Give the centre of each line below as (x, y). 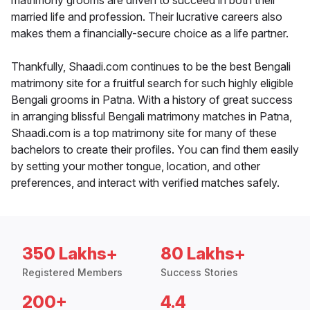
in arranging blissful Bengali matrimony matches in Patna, (152, 117)
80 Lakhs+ (203, 254)
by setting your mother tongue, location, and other (136, 166)
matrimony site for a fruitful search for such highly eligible (152, 83)
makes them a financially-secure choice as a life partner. (150, 34)
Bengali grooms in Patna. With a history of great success (152, 100)
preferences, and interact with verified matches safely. (145, 183)
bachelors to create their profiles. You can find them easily (155, 150)
